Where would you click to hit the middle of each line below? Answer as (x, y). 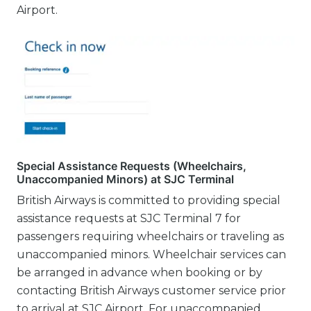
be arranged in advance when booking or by (140, 272)
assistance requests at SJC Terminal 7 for (129, 218)
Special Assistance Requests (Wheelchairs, (132, 166)
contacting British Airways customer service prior (151, 290)
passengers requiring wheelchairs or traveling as (150, 236)
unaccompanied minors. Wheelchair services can (151, 254)
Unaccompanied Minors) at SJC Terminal (125, 179)
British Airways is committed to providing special (149, 200)
